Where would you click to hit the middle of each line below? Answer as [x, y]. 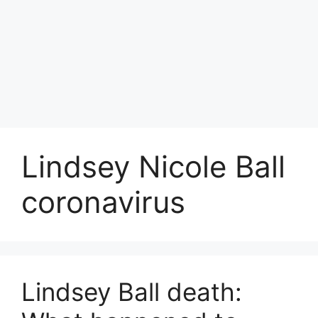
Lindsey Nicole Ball [153, 166]
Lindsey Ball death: [132, 292]
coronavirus [103, 202]
